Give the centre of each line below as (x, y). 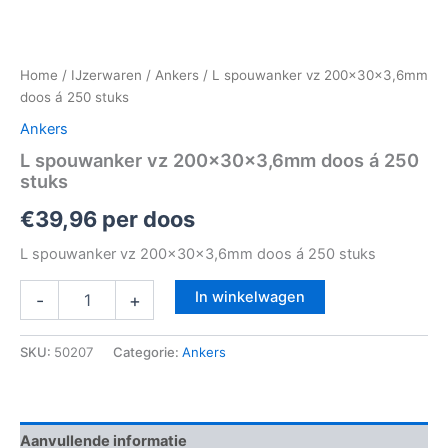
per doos (146, 219)
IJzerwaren (106, 75)
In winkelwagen (249, 297)
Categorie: (147, 352)
